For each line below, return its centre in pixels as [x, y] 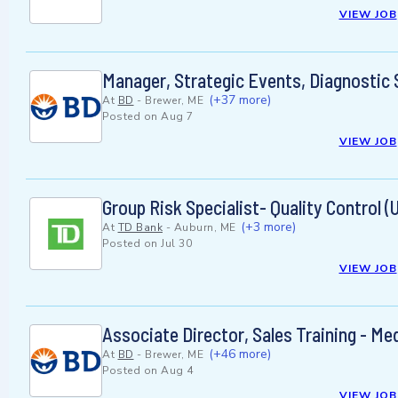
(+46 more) [239, 354]
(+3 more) [268, 227]
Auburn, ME [205, 228]
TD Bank [140, 228]
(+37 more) [239, 100]
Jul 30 [176, 244]
